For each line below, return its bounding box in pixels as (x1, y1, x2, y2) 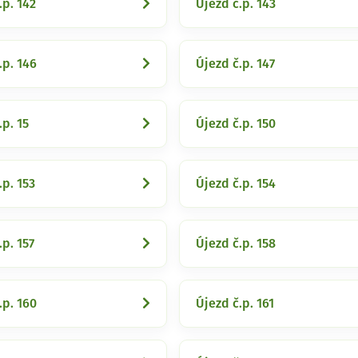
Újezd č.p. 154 (196, 177, 276, 190)
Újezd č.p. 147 (196, 58, 275, 70)
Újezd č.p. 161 (196, 297, 274, 310)
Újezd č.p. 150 (196, 117, 276, 130)
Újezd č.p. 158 (196, 237, 276, 250)
